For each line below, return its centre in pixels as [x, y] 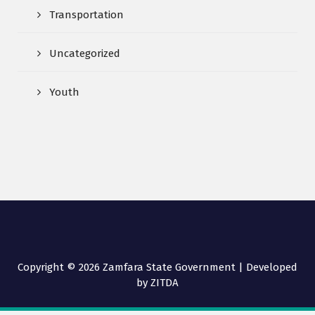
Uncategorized [85, 53]
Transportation [86, 14]
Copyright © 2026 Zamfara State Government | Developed [157, 267]
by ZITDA [157, 282]
